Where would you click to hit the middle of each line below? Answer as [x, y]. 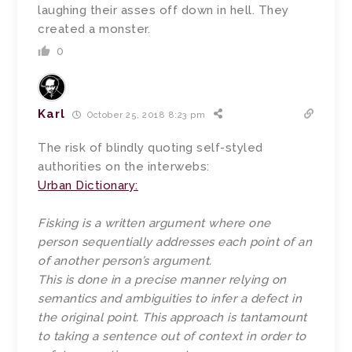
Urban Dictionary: [88, 186]
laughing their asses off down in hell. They [163, 11]
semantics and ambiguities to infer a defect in [170, 299]
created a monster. [94, 29]
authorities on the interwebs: [124, 167]
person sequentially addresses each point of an [175, 242]
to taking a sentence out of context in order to [172, 337]
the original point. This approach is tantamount [172, 318]
